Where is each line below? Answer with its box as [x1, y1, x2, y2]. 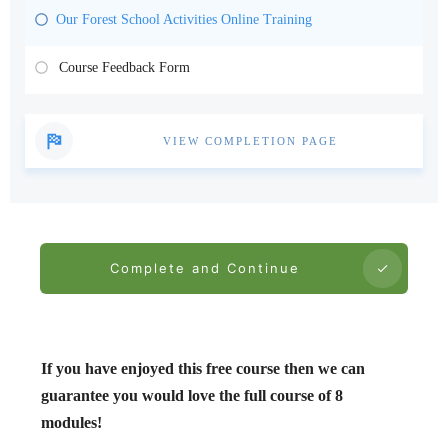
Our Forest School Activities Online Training [56, 12, 312, 28]
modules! [41, 414, 102, 432]
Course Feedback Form [59, 60, 190, 76]
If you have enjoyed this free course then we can [41, 360, 365, 378]
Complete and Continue [110, 260, 300, 277]
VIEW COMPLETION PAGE [163, 134, 338, 147]
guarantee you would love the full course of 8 [41, 387, 343, 405]
